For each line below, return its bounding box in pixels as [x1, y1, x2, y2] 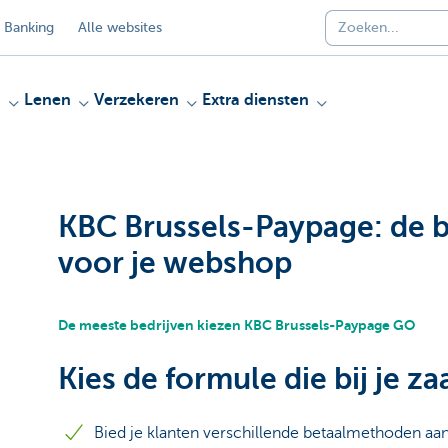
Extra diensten [202, 91, 309, 109]
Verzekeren [94, 91, 179, 109]
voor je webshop [58, 246, 292, 280]
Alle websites [78, 19, 162, 35]
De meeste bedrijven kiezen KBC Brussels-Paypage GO [58, 317, 415, 333]
